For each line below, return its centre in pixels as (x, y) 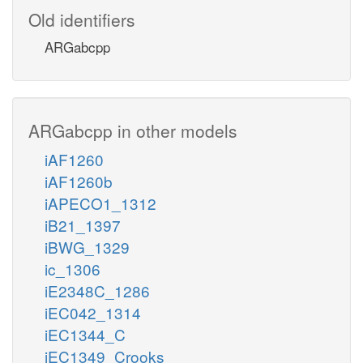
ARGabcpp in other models (133, 130)
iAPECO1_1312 (100, 203)
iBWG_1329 (87, 246)
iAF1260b (79, 181)
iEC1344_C (85, 334)
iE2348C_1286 (97, 290)
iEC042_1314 (93, 312)
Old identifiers (82, 19)
